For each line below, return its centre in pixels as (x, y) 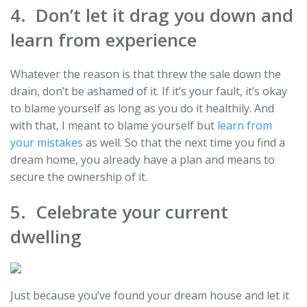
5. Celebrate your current (119, 212)
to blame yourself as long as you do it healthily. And (142, 109)
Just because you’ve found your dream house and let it (150, 296)
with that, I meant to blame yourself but (114, 126)
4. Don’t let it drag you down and (152, 15)
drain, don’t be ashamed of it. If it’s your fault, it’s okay (149, 91)
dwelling (46, 237)
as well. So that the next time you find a (184, 143)
